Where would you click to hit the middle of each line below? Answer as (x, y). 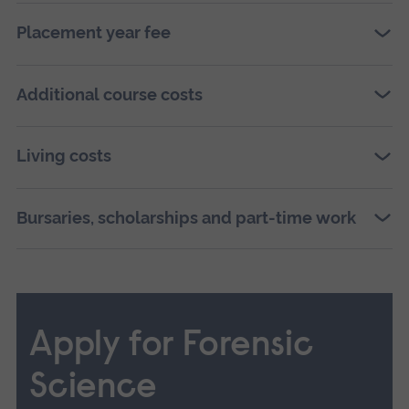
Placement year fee (93, 33)
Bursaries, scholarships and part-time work (186, 217)
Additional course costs (109, 94)
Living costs (63, 156)
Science (93, 389)
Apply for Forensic (171, 347)
